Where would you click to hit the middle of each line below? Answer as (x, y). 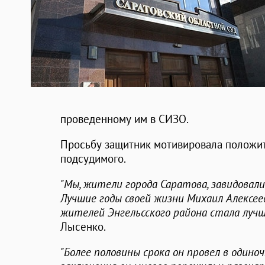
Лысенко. (83, 227)
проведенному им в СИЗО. (125, 119)
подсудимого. (93, 159)
